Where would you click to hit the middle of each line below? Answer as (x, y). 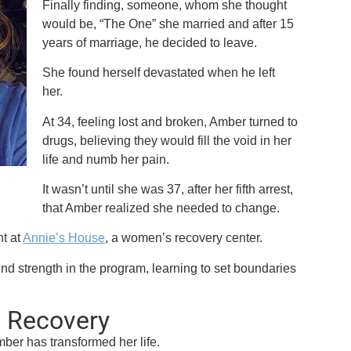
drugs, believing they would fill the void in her (167, 140)
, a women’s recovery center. (184, 238)
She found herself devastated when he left (159, 73)
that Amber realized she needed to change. (161, 208)
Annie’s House (64, 238)
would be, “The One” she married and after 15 (168, 24)
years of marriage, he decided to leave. (152, 42)
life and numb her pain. (106, 159)
